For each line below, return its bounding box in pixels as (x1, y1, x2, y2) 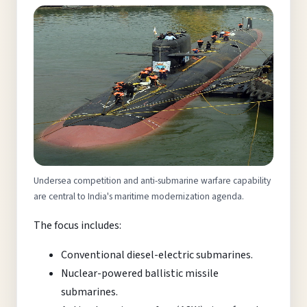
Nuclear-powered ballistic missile (61, 265, 219, 281)
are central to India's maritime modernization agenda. (34, 189, 244, 203)
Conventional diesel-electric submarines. (61, 247, 253, 262)
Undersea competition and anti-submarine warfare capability (34, 173, 271, 187)
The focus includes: (34, 217, 121, 233)
